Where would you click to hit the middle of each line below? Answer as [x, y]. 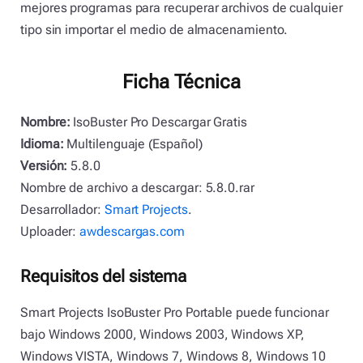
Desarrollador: [62, 209]
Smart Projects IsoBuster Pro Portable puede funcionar [175, 312]
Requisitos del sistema [104, 277]
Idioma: [42, 143]
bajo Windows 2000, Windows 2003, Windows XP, [162, 334]
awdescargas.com [132, 231]
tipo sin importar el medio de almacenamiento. [154, 30]
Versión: [44, 165]
